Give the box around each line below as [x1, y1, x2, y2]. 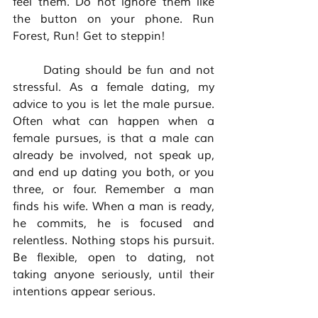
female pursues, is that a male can [13, 131, 214, 146]
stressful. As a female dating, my [13, 80, 214, 95]
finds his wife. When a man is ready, [13, 199, 214, 214]
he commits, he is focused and [13, 216, 214, 231]
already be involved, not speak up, [13, 148, 214, 163]
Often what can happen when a [13, 114, 214, 129]
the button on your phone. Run [13, 12, 214, 27]
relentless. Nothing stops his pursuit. [13, 234, 214, 248]
